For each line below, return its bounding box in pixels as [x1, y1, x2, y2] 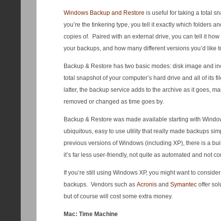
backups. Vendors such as [63, 181, 137, 188]
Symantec [170, 181, 197, 188]
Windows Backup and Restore [63, 9, 145, 16]
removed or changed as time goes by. [63, 98, 164, 105]
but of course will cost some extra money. [63, 193, 173, 200]
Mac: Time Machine [63, 211, 118, 218]
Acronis [136, 181, 157, 188]
